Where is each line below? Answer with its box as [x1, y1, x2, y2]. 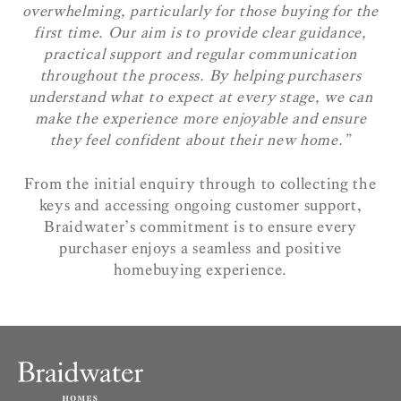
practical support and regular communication [43, 45, 358, 64]
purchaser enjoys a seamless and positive [58, 238, 342, 258]
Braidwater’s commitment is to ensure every [44, 217, 357, 236]
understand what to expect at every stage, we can [28, 88, 373, 107]
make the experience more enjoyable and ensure [34, 109, 367, 129]
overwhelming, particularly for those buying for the [22, 2, 379, 21]
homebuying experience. [113, 260, 288, 279]
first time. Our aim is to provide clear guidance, [34, 23, 367, 43]
